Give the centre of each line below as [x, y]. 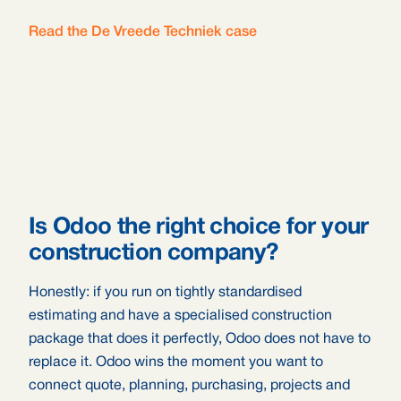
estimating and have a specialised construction [180, 316]
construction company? [154, 253]
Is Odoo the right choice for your [199, 227]
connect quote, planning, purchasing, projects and [189, 386]
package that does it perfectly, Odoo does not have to [200, 339]
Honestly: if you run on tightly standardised [165, 293]
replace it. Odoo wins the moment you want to [176, 363]
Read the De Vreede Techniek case [143, 32]
